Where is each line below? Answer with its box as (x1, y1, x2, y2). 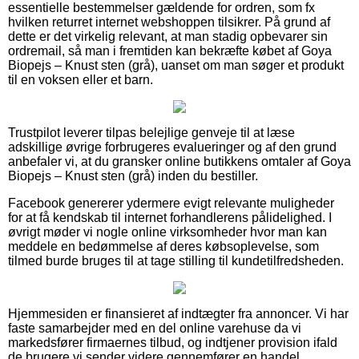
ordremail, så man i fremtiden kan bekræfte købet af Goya (8, 43, 332, 58)
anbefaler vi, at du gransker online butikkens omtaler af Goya (8, 154, 351, 168)
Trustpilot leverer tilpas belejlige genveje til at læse (8, 125, 295, 139)
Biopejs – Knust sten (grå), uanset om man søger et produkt (8, 58, 344, 72)
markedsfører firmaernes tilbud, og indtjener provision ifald (8, 335, 337, 349)
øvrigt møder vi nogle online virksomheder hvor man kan (8, 224, 327, 239)
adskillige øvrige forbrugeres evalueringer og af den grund (8, 139, 337, 154)
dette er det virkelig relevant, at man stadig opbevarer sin (8, 29, 328, 43)
